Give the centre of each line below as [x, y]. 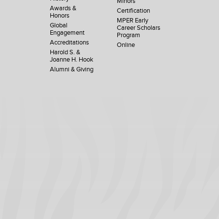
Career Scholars [139, 28]
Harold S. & [65, 52]
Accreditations [69, 43]
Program [129, 35]
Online [126, 45]
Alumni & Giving [72, 69]
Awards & [63, 8]
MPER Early [133, 21]
